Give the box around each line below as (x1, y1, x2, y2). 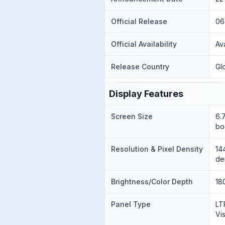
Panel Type (111, 200, 151, 208)
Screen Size (111, 112, 153, 121)
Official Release (111, 17, 167, 26)
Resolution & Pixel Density (111, 145, 203, 153)
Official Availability (111, 40, 177, 48)
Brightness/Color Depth (111, 177, 193, 186)
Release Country (111, 62, 169, 71)
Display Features (109, 88, 183, 99)
